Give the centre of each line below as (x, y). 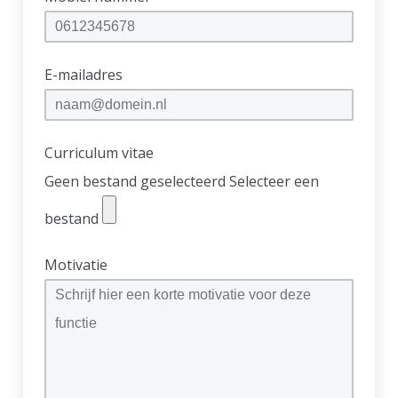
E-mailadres (84, 75)
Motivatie (76, 265)
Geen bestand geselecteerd (135, 181)
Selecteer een (275, 181)
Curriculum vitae (99, 153)
